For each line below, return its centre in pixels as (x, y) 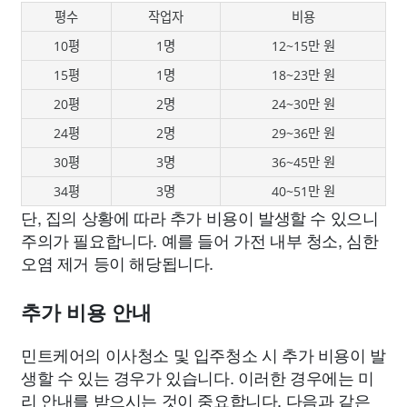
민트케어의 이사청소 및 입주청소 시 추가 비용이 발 (203, 354)
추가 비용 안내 (86, 313)
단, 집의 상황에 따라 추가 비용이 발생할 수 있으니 (200, 217)
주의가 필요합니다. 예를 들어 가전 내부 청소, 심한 (200, 239)
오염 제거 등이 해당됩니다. (117, 262)
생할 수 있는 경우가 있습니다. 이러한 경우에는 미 (198, 377)
